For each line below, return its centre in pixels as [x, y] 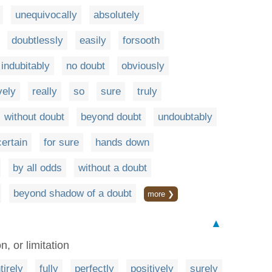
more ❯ [161, 194]
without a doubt [113, 168]
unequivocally [46, 15]
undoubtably [185, 117]
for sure [61, 142]
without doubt [34, 117]
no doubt [86, 66]
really [45, 91]
